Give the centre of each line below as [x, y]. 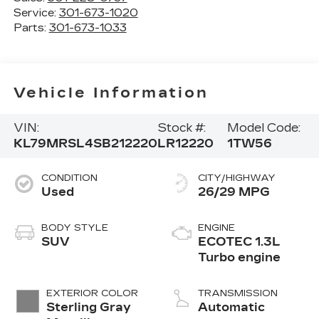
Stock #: [181, 127]
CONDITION [69, 178]
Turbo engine [239, 257]
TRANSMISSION [238, 293]
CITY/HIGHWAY [237, 178]
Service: [36, 12]
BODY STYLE [74, 228]
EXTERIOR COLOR [92, 293]
